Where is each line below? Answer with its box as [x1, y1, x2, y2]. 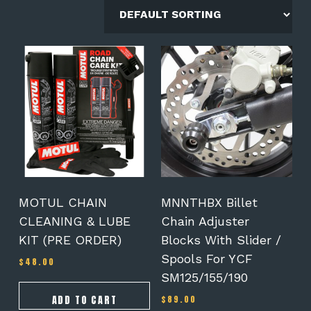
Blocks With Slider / [160, 233, 281, 248]
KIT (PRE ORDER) [18, 233, 121, 248]
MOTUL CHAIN [18, 195, 107, 210]
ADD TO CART [51, 292, 117, 308]
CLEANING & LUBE [18, 214, 131, 229]
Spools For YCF [160, 251, 253, 267]
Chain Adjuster [160, 214, 249, 229]
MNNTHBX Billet [160, 195, 258, 210]
